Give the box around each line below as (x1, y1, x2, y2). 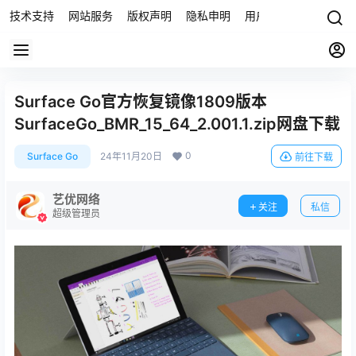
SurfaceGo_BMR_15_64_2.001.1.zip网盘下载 (14, 114, 340, 133)
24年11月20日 (100, 150, 162, 162)
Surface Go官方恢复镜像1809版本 (14, 92, 267, 111)
